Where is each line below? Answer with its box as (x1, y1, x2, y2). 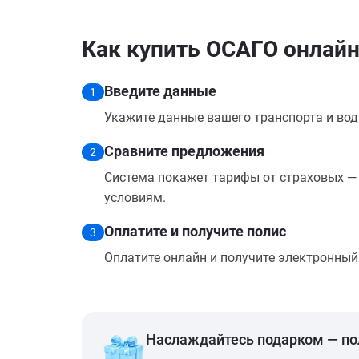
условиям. (104, 190, 166, 205)
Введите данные (104, 83, 216, 99)
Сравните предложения (104, 143, 264, 159)
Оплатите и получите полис (104, 223, 286, 240)
